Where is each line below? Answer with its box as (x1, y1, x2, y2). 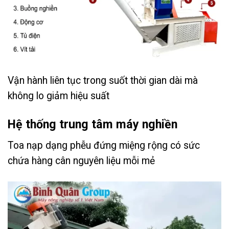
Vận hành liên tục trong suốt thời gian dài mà (8, 75, 198, 87)
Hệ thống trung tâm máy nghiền (8, 117, 177, 132)
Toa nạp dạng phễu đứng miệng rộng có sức (8, 140, 200, 152)
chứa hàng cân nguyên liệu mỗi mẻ (8, 155, 155, 167)
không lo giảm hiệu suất (8, 90, 109, 102)
